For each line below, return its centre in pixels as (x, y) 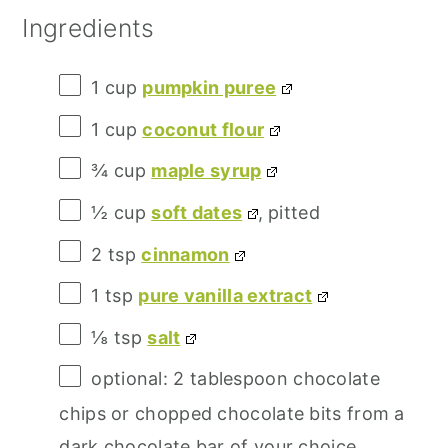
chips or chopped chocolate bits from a (232, 414)
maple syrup (206, 171)
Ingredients (88, 28)
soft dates (197, 213)
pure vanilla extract (225, 296)
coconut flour (203, 129)
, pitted (288, 213)
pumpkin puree (209, 88)
